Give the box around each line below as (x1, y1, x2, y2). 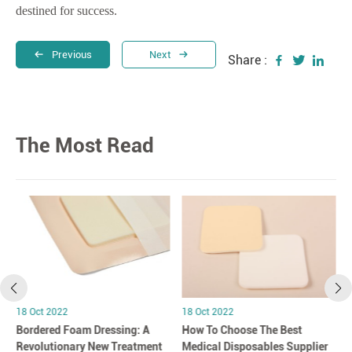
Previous (52, 48, 92, 60)
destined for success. (16, 4, 117, 17)
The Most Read (16, 134, 154, 157)
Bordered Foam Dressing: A (16, 323, 149, 336)
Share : (228, 53, 267, 68)
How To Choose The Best (181, 323, 302, 336)
